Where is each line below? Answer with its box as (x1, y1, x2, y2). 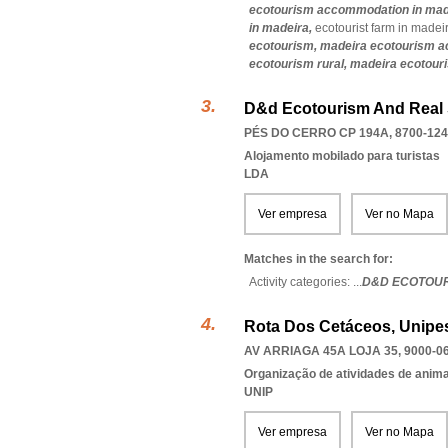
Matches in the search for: (244, 252, 393, 266)
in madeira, (249, 21, 315, 35)
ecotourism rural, (249, 57, 350, 71)
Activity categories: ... (249, 275, 362, 289)
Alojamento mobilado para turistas (244, 149, 440, 163)
